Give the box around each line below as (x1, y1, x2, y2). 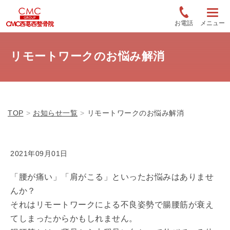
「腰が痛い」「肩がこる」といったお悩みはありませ (10, 172, 214, 181)
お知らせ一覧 (33, 109, 78, 117)
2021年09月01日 (10, 149, 68, 158)
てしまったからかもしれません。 (10, 214, 138, 223)
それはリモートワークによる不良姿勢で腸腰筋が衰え (10, 200, 214, 209)
